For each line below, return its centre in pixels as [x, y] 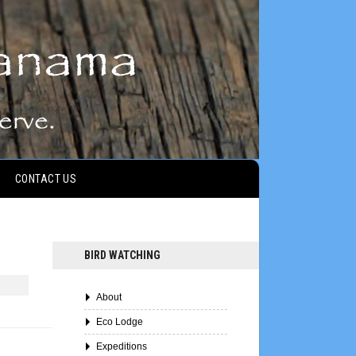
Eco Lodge [120, 322]
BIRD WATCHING [122, 255]
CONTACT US [46, 179]
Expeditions [122, 346]
